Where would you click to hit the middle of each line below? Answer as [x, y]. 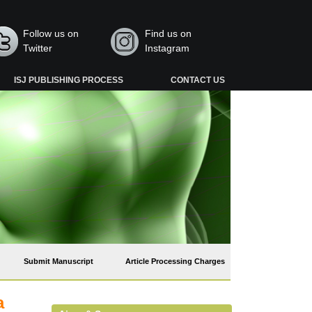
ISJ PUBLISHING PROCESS [69, 80]
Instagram [167, 48]
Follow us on [51, 33]
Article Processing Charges [175, 261]
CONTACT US [197, 80]
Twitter [38, 48]
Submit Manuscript [58, 261]
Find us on [168, 33]
